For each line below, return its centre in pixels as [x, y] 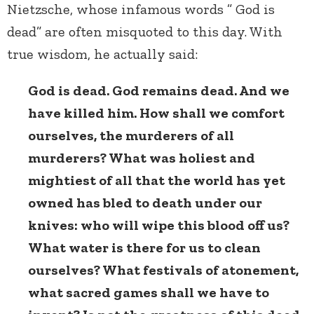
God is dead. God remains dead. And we [159, 91]
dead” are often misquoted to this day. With [145, 32]
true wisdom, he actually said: [102, 54]
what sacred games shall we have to [149, 293]
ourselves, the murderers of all [131, 136]
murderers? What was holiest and [142, 158]
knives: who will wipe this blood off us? [159, 225]
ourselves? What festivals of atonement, [163, 270]
